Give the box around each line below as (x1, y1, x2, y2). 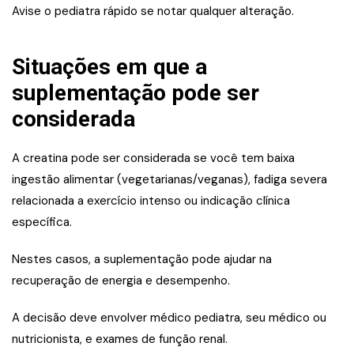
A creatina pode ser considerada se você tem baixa (12, 150, 295, 167)
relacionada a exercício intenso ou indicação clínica (12, 193, 290, 209)
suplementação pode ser (12, 80, 259, 107)
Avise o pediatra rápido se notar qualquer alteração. (12, 3, 294, 20)
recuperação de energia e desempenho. (12, 273, 230, 289)
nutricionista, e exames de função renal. (12, 331, 228, 348)
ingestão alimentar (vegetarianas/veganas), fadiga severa (12, 171, 327, 188)
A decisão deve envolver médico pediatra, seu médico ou (12, 310, 326, 326)
